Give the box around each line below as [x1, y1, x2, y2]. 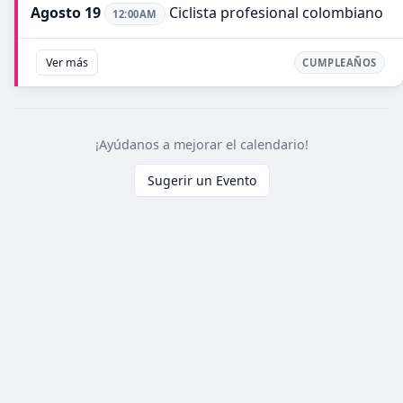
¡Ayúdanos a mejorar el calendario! [94, 135, 309, 153]
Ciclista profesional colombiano [165, 2, 383, 22]
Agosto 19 [31, 2, 101, 22]
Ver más [46, 54, 88, 70]
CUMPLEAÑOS [302, 55, 377, 69]
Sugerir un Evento [147, 171, 256, 189]
